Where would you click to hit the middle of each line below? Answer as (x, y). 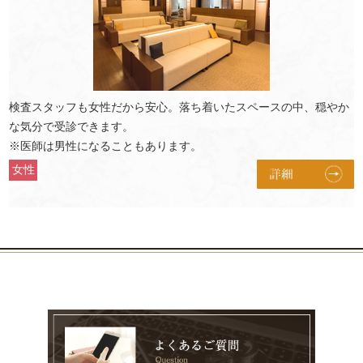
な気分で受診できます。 (72, 126)
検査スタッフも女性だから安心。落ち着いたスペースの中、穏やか (179, 107)
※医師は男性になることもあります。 (106, 145)
